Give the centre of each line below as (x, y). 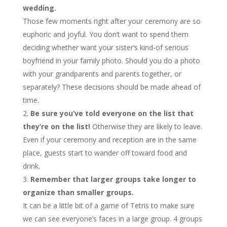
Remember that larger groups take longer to (113, 179)
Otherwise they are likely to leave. (146, 126)
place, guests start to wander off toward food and (105, 153)
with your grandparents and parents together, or (102, 74)
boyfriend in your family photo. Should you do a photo (111, 61)
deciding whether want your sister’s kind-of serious (105, 47)
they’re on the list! (56, 126)
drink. (31, 166)
